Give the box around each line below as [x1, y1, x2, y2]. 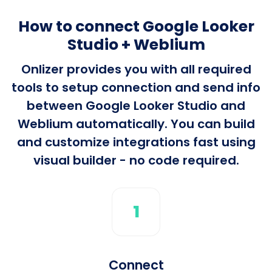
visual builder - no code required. [33, 151, 239, 169]
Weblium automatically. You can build [17, 115, 255, 132]
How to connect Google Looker [18, 15, 254, 37]
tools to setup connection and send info [12, 78, 260, 96]
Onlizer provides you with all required [21, 60, 251, 78]
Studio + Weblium [67, 33, 205, 55]
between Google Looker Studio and [27, 97, 245, 114]
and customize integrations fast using [16, 133, 256, 151]
